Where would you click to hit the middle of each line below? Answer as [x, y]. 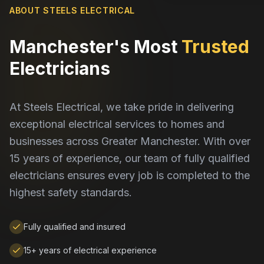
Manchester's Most [93, 47]
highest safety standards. [71, 192]
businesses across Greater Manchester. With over [130, 141]
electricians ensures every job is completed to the [130, 175]
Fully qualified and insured [75, 227]
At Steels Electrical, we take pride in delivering [122, 107]
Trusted [215, 47]
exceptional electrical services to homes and [117, 124]
